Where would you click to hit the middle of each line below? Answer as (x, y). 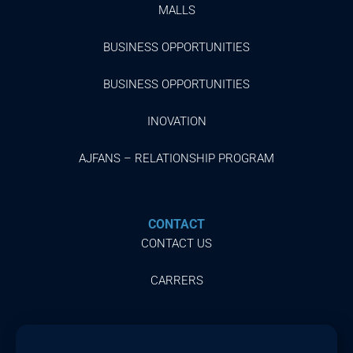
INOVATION (176, 121)
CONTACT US (176, 243)
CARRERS (176, 280)
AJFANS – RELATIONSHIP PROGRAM (176, 158)
